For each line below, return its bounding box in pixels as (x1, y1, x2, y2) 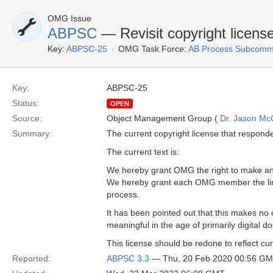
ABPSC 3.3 (107, 253, 149, 263)
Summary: (12, 129, 52, 138)
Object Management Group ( (107, 113, 220, 123)
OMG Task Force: (118, 44, 186, 54)
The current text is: (107, 147, 179, 157)
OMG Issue (48, 13, 91, 23)
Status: (12, 98, 39, 108)
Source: (12, 113, 42, 123)
